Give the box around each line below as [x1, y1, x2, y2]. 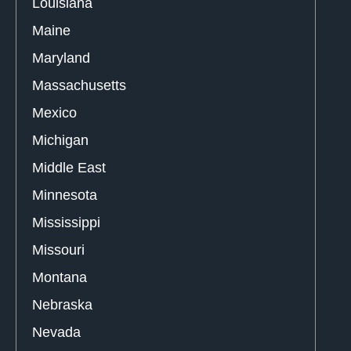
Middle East [32, 160, 106, 176]
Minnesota [32, 187, 97, 204]
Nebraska [32, 297, 92, 313]
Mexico [32, 105, 77, 121]
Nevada [32, 324, 81, 341]
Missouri [32, 242, 85, 259]
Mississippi [32, 215, 100, 231]
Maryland [32, 50, 90, 67]
